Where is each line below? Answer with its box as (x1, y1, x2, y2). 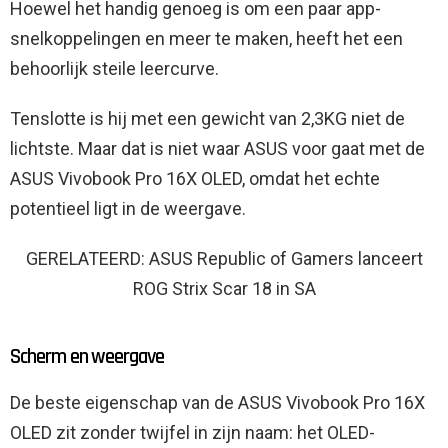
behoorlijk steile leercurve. (10, 58, 219, 80)
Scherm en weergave (10, 343, 165, 371)
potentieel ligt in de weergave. (10, 198, 246, 220)
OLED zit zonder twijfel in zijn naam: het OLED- (10, 422, 375, 444)
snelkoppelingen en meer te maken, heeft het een (10, 28, 403, 50)
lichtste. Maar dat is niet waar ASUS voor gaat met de (10, 138, 425, 160)
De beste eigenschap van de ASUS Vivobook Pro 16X (10, 392, 425, 414)
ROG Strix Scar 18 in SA (132, 278, 316, 300)
